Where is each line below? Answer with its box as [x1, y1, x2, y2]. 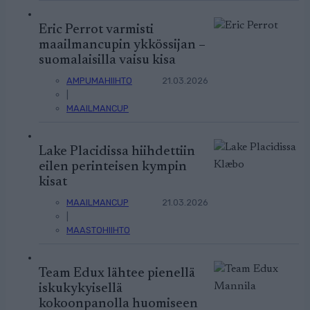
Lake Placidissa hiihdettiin [39, 145, 195, 158]
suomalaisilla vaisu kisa [39, 53, 176, 67]
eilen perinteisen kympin [39, 160, 187, 174]
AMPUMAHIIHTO [66, 75, 132, 86]
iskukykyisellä [39, 282, 122, 295]
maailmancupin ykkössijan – [39, 38, 206, 52]
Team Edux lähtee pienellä [39, 266, 195, 280]
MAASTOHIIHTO [66, 224, 130, 235]
